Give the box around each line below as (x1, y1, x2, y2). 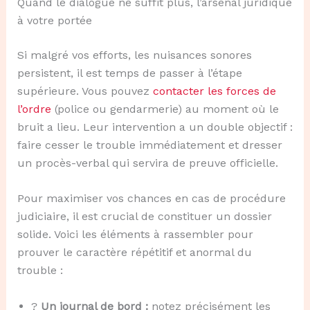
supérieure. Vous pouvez (17, 84, 153, 98)
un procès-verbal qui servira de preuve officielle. (17, 156, 278, 170)
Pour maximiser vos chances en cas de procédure (17, 192, 286, 206)
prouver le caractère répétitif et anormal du (17, 246, 252, 259)
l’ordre (17, 102, 51, 116)
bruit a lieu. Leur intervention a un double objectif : (17, 120, 293, 134)
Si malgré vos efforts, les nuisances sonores (17, 48, 252, 62)
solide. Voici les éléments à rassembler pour (17, 228, 253, 241)
